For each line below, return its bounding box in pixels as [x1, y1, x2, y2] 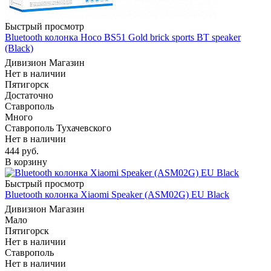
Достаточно [5, 90, 53, 101]
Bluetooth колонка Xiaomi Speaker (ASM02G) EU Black [5, 189, 229, 200]
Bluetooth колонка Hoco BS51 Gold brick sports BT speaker [5, 32, 241, 43]
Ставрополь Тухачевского [5, 123, 111, 134]
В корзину [5, 156, 47, 167]
